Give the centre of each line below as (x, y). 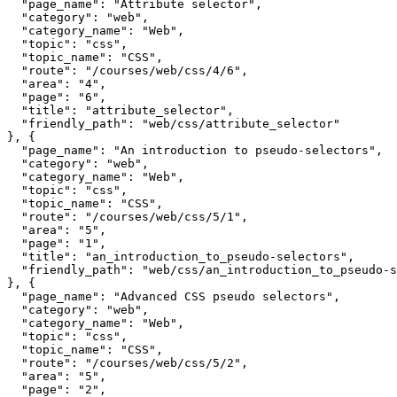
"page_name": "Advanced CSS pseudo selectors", (174, 297)
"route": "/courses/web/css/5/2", (128, 363)
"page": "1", (57, 244)
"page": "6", (57, 97)
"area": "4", (57, 84)
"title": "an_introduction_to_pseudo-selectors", (181, 257)
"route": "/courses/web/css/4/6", (128, 71)
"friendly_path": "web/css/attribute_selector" (174, 124)
